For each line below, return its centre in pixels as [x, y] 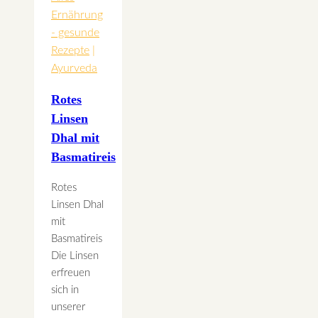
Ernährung [77, 15]
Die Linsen [75, 256]
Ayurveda [74, 68]
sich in [65, 290]
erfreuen [71, 273]
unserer [68, 307]
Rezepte [70, 50]
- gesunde [75, 32]
